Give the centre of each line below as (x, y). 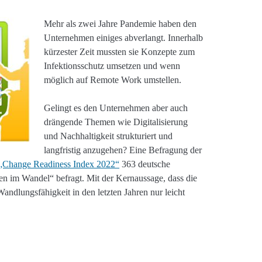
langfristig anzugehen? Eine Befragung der (123, 150)
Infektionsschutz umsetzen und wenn (112, 65)
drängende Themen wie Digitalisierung (116, 122)
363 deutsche (145, 164)
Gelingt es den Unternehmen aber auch (116, 108)
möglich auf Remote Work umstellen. (113, 80)
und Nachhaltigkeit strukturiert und (108, 136)
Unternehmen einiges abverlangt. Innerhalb (124, 37)
